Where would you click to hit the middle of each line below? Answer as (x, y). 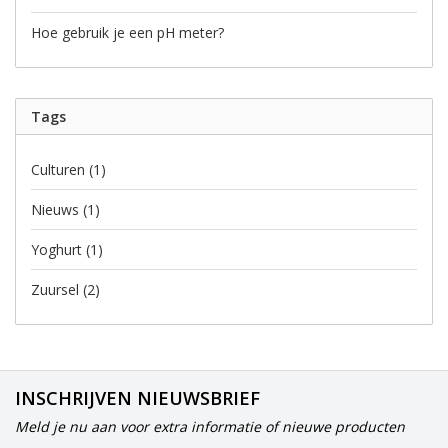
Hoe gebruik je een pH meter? (127, 33)
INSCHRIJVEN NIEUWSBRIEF (137, 398)
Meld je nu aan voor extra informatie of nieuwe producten (210, 427)
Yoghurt (58, 250)
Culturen (60, 170)
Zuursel (57, 290)
